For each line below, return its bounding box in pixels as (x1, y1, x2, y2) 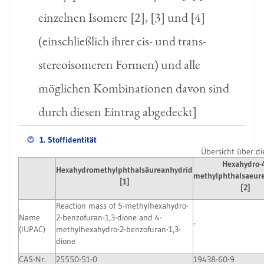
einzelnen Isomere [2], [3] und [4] (38, 9, 205, 27)
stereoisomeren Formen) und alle (38, 56, 200, 74)
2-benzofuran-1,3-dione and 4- (56, 212, 162, 223)
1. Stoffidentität (37, 134, 97, 146)
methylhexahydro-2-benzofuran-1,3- (56, 224, 181, 235)
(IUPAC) (19, 224, 45, 235)
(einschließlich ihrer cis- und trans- (38, 32, 206, 50)
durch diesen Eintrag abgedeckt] (38, 103, 197, 121)
